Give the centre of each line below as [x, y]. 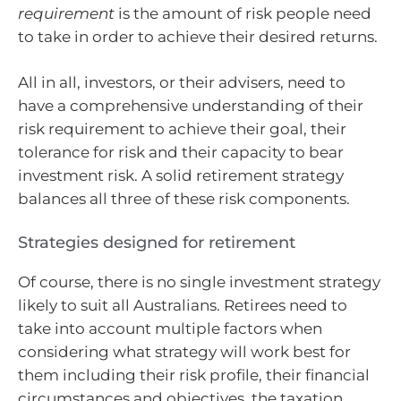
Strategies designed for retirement [157, 242]
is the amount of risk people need [243, 13]
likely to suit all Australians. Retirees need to [183, 305]
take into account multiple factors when [170, 328]
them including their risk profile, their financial [194, 375]
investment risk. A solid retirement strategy [181, 176]
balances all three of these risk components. [184, 199]
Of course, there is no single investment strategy [199, 282]
